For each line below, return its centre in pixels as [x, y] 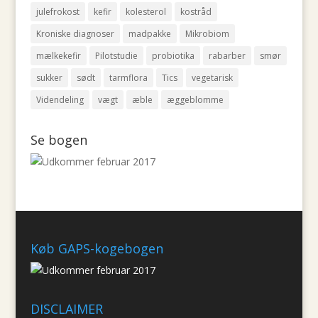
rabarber [227, 56]
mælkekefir [58, 56]
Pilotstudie [116, 56]
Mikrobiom [207, 34]
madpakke [149, 34]
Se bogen [59, 140]
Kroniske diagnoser [75, 34]
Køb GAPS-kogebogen [97, 248]
